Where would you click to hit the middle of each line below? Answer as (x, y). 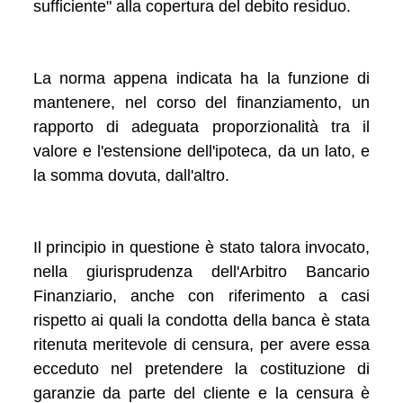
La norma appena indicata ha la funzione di (201, 78)
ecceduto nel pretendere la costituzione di (201, 368)
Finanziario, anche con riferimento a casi (201, 296)
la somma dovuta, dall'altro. (131, 175)
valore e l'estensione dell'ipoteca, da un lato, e (201, 151)
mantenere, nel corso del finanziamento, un (201, 102)
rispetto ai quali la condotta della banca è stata (201, 320)
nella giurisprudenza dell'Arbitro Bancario (201, 271)
